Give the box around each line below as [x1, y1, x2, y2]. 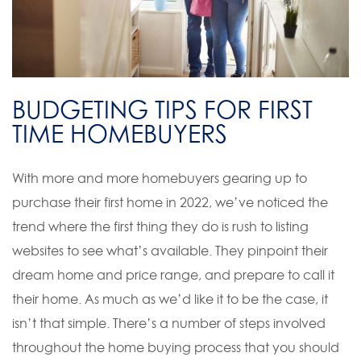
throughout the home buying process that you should [12, 338, 339, 355]
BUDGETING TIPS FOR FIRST [12, 94, 313, 124]
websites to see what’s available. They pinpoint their [12, 242, 328, 259]
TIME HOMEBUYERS [12, 118, 227, 148]
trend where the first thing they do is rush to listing [12, 218, 309, 234]
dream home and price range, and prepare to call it [12, 266, 334, 283]
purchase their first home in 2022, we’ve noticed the [12, 193, 328, 210]
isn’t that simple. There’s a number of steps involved [12, 314, 326, 331]
